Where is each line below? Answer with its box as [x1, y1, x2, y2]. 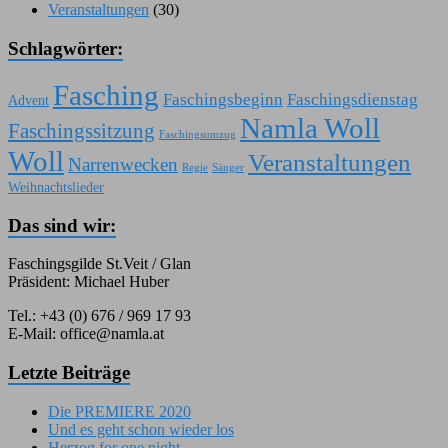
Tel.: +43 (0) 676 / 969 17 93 [8, 307, 191, 325]
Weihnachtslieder [8, 178, 104, 195]
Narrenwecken [68, 153, 178, 175]
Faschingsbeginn [163, 89, 283, 109]
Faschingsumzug [159, 128, 236, 140]
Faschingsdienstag [287, 89, 418, 109]
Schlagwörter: [8, 38, 123, 60]
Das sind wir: [8, 214, 116, 236]
